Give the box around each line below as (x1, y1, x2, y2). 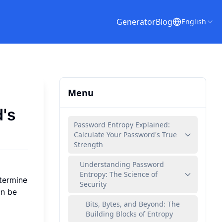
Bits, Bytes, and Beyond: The (86, 199, 180, 209)
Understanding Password (80, 160, 164, 169)
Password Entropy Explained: (74, 120, 170, 129)
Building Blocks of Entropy (86, 209, 173, 219)
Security (80, 179, 107, 189)
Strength (74, 140, 103, 149)
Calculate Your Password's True (74, 130, 177, 139)
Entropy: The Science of (80, 169, 158, 179)
